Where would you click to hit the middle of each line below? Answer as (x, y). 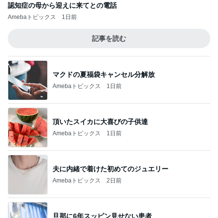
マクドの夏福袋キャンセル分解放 (104, 74)
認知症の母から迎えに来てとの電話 (62, 5)
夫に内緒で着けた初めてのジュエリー (110, 169)
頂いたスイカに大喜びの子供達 (100, 121)
